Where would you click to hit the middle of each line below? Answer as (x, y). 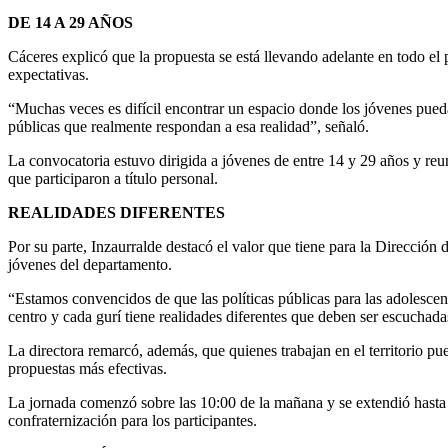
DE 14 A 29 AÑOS (70, 22)
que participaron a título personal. (113, 178)
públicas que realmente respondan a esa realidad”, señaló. (188, 126)
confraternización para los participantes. (132, 420)
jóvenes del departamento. (90, 264)
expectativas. (48, 74)
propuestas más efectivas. (87, 368)
